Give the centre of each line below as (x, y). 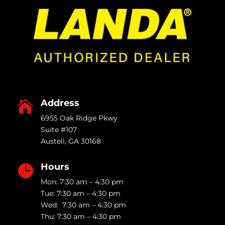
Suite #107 (59, 129)
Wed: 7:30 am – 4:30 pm (83, 205)
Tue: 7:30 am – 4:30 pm (80, 193)
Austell (52, 141)
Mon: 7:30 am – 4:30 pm (82, 182)
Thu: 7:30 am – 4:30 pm (81, 216)
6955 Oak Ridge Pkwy (79, 118)
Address (60, 103)
